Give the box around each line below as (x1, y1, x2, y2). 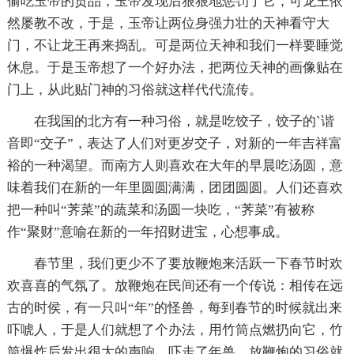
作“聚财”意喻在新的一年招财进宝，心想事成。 (6, 224, 288, 239)
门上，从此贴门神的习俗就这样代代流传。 (6, 81, 262, 97)
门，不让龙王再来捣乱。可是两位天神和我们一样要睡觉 (6, 37, 343, 53)
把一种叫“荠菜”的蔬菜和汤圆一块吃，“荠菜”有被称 (6, 201, 314, 217)
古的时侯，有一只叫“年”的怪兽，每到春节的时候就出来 (6, 299, 342, 315)
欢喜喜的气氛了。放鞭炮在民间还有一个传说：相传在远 (6, 277, 343, 293)
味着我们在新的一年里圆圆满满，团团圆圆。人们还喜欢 (6, 179, 343, 195)
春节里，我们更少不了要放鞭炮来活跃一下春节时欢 (33, 255, 343, 271)
